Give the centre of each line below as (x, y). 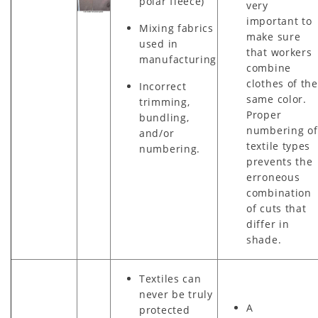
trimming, (165, 102)
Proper (264, 115)
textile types (279, 146)
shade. (264, 240)
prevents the (280, 162)
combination (279, 193)
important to (279, 21)
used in (159, 44)
